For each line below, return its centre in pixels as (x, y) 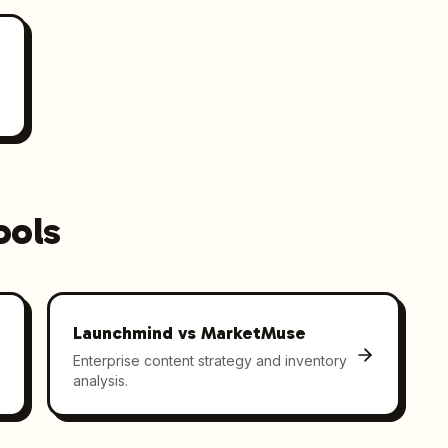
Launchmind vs (137, 332)
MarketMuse (254, 332)
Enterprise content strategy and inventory (210, 360)
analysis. (101, 380)
